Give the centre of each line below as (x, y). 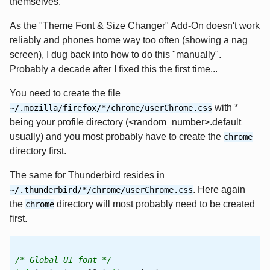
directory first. (38, 151)
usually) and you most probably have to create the (117, 137)
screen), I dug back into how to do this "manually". (115, 55)
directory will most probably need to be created (155, 204)
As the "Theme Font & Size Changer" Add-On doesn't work (135, 26)
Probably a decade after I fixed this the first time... (114, 69)
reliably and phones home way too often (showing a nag (129, 40)
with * (225, 108)
